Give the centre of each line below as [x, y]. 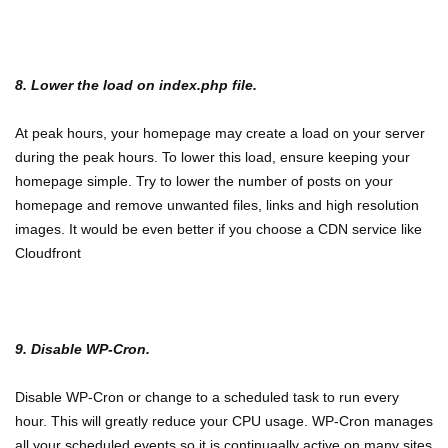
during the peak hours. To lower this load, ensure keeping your [212, 157]
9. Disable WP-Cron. [82, 349]
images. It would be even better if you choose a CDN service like [218, 229]
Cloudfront [48, 253]
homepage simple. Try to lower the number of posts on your [204, 181]
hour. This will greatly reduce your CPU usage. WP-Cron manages [224, 421]
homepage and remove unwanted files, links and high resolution [217, 205]
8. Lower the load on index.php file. [136, 85]
